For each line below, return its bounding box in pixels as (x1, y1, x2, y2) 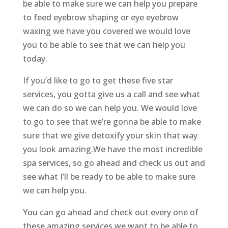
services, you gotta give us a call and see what (22, 89, 200, 100)
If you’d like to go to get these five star (22, 75, 173, 87)
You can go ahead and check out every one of (22, 207, 198, 218)
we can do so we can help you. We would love (22, 102, 197, 114)
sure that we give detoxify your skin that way (22, 130, 197, 141)
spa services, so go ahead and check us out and (22, 157, 205, 169)
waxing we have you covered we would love (22, 25, 190, 37)
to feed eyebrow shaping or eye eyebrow (22, 12, 179, 23)
